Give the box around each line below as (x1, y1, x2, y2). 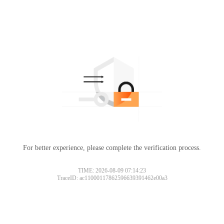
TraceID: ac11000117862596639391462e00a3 (56, 174, 167, 181)
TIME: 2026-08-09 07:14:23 (78, 166, 146, 174)
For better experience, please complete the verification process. (23, 143, 201, 151)
